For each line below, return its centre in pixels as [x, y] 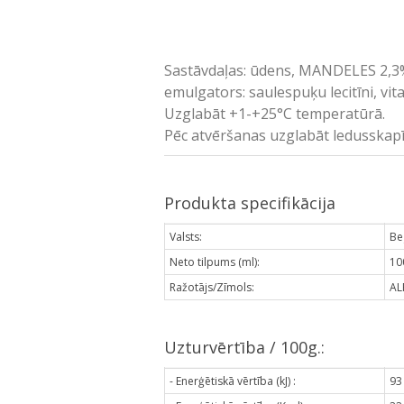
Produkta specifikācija [250, 202]
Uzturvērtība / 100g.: [244, 347]
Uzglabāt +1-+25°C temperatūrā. [275, 113]
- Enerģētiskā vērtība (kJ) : [233, 381]
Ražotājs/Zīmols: [212, 287]
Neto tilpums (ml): [215, 262]
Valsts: [186, 236]
